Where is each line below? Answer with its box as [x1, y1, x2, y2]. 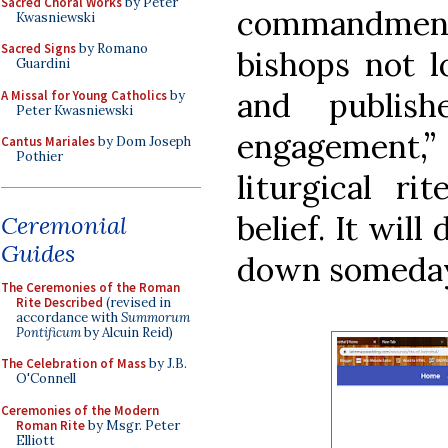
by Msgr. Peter [85, 416, 180, 434]
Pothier [16, 148, 63, 165]
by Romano [76, 40, 148, 57]
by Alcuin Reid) [81, 323, 173, 341]
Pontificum [16, 323, 81, 341]
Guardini [16, 55, 70, 72]
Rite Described [16, 293, 103, 311]
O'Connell [16, 370, 76, 387]
